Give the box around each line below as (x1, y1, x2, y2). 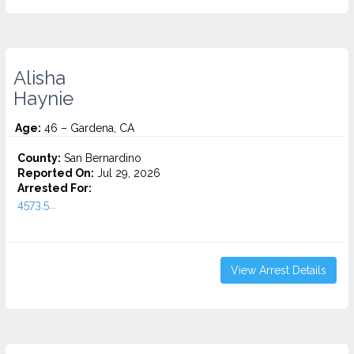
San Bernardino (61, 152, 141, 164)
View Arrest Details (231, 264, 326, 277)
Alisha (13, 67, 66, 89)
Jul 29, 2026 (94, 167, 160, 179)
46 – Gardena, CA (41, 122, 134, 134)
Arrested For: (17, 182, 92, 194)
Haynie (13, 88, 73, 110)
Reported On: (17, 167, 94, 179)
